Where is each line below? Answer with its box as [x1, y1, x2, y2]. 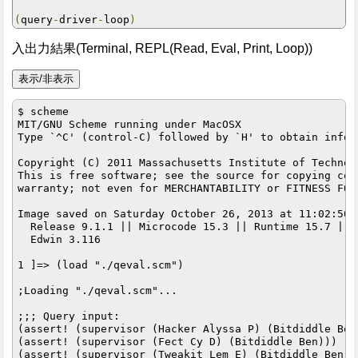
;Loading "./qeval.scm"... [18, 284, 178, 296]
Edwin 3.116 [18, 233, 101, 245]
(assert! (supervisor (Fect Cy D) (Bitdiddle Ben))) [18, 335, 338, 348]
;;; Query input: [18, 309, 121, 322]
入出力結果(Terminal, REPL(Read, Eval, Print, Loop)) [12, 42, 312, 56]
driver [59, 13, 97, 26]
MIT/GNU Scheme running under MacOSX [18, 117, 242, 130]
